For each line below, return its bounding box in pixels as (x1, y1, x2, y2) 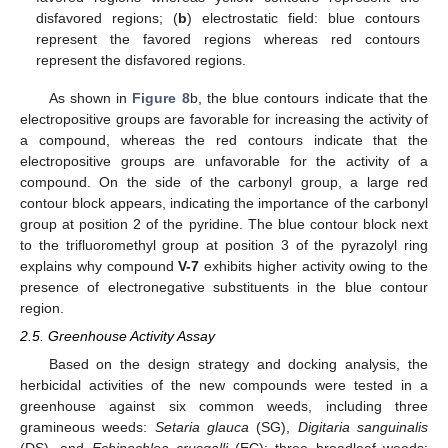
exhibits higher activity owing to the (199, 258, 429, 275)
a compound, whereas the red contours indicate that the (20, 132, 428, 149)
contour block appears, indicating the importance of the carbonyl (20, 195, 428, 212)
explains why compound (20, 258, 179, 275)
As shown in (48, 90, 133, 107)
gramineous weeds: (20, 418, 155, 435)
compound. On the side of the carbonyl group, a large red (20, 174, 428, 191)
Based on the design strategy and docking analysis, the (48, 355, 428, 372)
